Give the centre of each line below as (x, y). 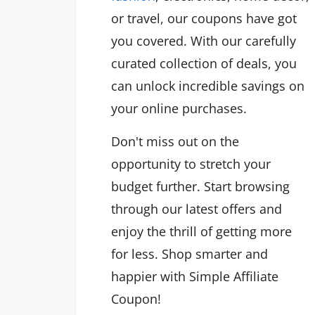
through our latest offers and (197, 209)
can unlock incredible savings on (208, 86)
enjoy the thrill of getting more (201, 232)
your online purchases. (179, 109)
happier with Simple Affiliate (195, 277)
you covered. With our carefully (204, 41)
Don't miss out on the (175, 142)
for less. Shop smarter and (189, 254)
